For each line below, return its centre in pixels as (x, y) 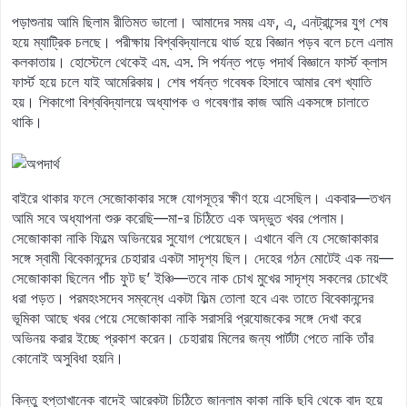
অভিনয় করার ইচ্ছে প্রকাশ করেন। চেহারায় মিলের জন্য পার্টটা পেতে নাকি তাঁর (193, 338)
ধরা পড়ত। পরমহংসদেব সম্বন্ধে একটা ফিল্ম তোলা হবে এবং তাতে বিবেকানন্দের (193, 298)
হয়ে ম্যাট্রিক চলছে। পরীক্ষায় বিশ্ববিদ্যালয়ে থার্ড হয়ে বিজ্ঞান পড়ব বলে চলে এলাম (202, 42)
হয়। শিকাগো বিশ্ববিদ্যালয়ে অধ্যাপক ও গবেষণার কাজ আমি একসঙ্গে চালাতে (190, 102)
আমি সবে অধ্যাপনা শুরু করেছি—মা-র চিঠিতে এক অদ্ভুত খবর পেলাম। (179, 218)
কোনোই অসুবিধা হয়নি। (68, 358)
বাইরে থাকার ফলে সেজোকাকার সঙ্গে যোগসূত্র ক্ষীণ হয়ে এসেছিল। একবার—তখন (201, 198)
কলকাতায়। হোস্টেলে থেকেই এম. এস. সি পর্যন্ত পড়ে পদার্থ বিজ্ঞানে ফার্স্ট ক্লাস (199, 62)
